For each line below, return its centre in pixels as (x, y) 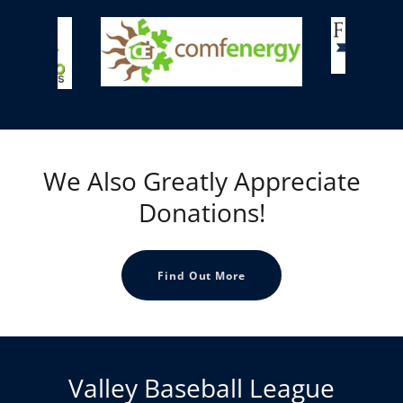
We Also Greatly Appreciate (201, 181)
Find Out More (201, 275)
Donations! (201, 212)
